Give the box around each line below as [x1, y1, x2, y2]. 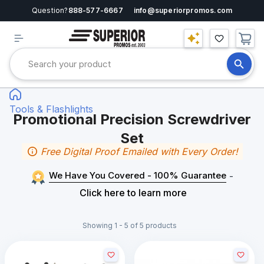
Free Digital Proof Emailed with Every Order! [40, 146, 238, 157]
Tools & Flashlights [9, 103, 93, 115]
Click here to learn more [80, 187, 187, 199]
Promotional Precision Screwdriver [13, 111, 251, 128]
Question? [31, 6, 68, 15]
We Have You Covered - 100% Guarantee [48, 170, 226, 181]
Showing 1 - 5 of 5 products [82, 221, 177, 230]
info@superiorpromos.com [133, 6, 233, 15]
